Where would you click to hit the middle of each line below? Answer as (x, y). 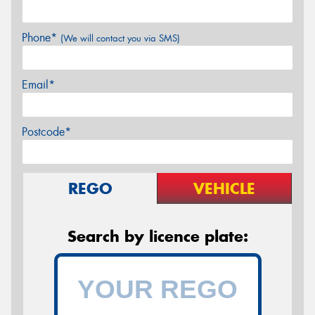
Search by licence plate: (157, 236)
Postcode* (46, 132)
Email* (38, 85)
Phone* (41, 38)
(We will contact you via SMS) (120, 38)
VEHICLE (224, 188)
